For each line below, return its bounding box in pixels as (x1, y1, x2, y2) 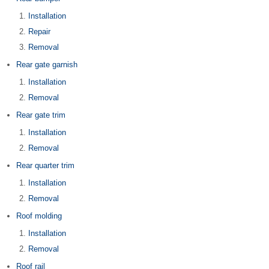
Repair (28, 27, 50, 36)
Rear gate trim (16, 110, 65, 119)
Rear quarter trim (16, 161, 74, 170)
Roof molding (16, 211, 62, 220)
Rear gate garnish (16, 60, 77, 69)
